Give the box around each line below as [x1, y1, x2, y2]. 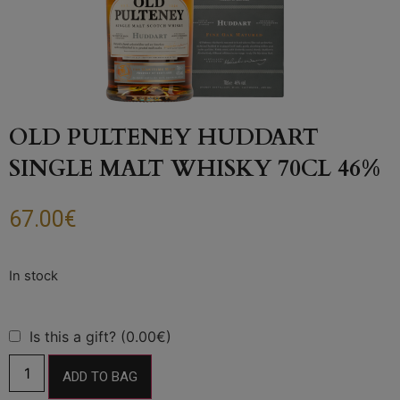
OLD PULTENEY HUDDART [9, 122, 319, 153]
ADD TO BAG [62, 368, 137, 385]
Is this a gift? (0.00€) [29, 327, 171, 346]
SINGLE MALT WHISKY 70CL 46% [9, 154, 380, 184]
